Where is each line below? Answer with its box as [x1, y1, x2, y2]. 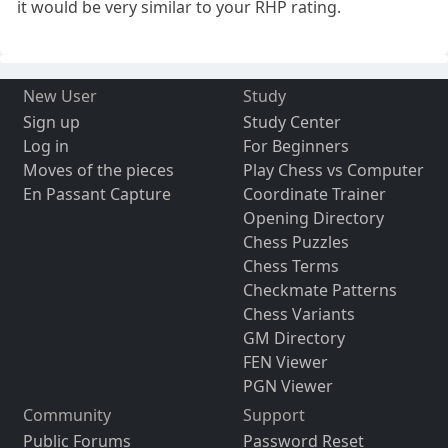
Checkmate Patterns [242, 278, 397, 301]
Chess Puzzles [242, 230, 349, 253]
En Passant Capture [22, 182, 171, 205]
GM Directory [242, 326, 345, 349]
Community [22, 403, 111, 426]
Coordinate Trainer [242, 182, 386, 205]
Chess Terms [242, 254, 339, 277]
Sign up [22, 110, 80, 133]
